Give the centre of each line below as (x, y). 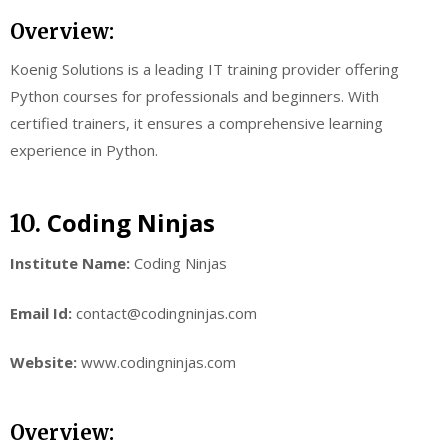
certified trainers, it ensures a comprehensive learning (196, 122)
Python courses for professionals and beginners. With (194, 95)
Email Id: (43, 312)
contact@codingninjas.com (166, 312)
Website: (45, 362)
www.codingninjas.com (158, 362)
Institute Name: (70, 263)
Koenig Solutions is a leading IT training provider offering (204, 68)
